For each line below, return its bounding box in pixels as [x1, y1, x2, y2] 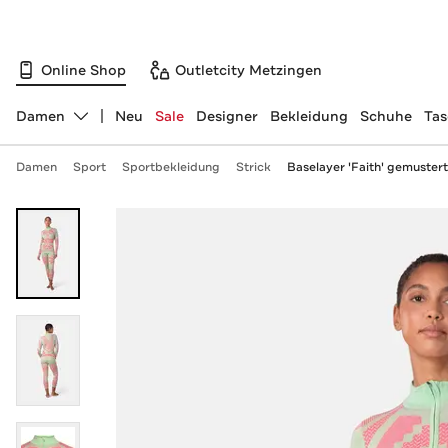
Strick [235, 159, 271, 175]
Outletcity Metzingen [175, 60, 322, 79]
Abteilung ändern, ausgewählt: [14, 115, 228, 134]
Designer [195, 107, 258, 125]
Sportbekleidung [121, 159, 220, 175]
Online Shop [41, 60, 126, 79]
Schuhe [359, 107, 412, 125]
